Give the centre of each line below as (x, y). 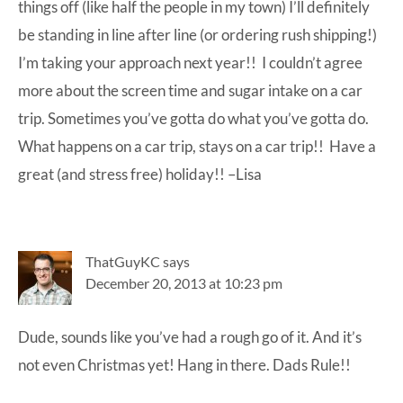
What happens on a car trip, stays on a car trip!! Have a (197, 147)
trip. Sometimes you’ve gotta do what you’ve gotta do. (193, 119)
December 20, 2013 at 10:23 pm (184, 283)
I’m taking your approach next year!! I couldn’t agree (190, 63)
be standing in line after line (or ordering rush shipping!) (197, 35)
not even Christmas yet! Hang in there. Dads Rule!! (184, 365)
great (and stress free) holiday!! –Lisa (140, 175)
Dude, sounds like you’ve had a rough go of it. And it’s (190, 337)
